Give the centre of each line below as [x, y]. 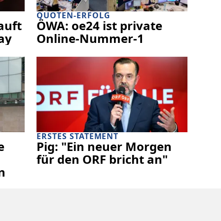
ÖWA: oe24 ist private [99, 25]
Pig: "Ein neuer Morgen [104, 146]
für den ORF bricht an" [102, 159]
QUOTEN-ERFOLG [74, 15]
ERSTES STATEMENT [78, 136]
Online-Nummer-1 [90, 38]
